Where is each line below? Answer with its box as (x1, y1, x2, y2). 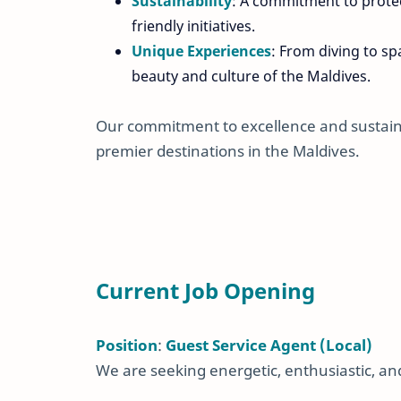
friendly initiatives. (132, 15, 255, 36)
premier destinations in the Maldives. (96, 141, 360, 162)
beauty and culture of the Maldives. (132, 65, 371, 86)
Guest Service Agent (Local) (166, 334, 372, 355)
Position (96, 334, 158, 355)
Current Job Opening (96, 276, 315, 306)
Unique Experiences (132, 40, 271, 61)
